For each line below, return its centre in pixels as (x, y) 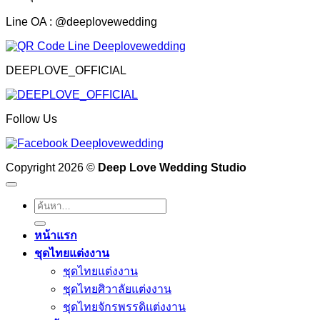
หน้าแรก (56, 235)
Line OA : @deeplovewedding (81, 21)
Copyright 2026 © (52, 167)
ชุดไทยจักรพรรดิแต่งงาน (124, 306)
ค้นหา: (50, 206)
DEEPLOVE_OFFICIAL (66, 70)
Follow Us (31, 119)
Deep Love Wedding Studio (172, 167)
